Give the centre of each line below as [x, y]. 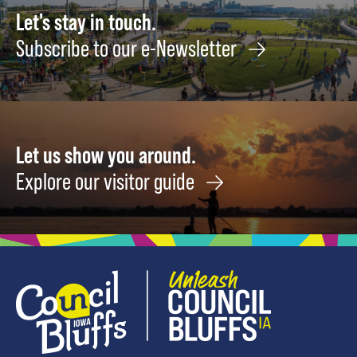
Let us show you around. [106, 154]
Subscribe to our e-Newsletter [128, 49]
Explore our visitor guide [107, 181]
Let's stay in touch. [86, 22]
